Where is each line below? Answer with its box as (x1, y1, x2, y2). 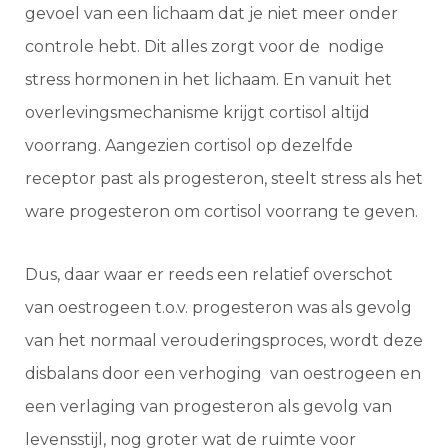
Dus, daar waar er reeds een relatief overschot (25, 264, 393, 284)
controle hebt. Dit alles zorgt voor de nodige (25, 36, 384, 56)
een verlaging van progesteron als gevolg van (25, 396, 392, 416)
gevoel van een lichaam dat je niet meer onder (25, 3, 398, 23)
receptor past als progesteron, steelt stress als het (25, 168, 423, 188)
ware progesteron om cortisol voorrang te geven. (25, 201, 418, 221)
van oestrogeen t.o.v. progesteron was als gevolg (25, 297, 412, 317)
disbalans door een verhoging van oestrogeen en (25, 363, 421, 383)
